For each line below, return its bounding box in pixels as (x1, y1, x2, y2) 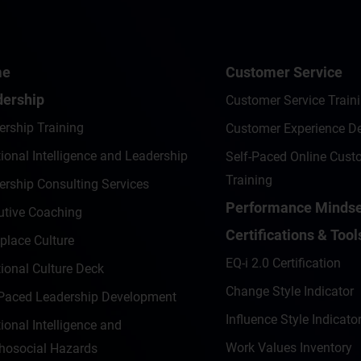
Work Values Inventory (225, 340, 352, 355)
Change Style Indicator (225, 284, 354, 299)
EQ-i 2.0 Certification (225, 255, 341, 271)
